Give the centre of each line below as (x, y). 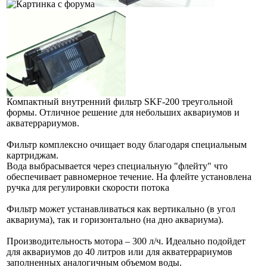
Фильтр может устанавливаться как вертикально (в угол (121, 209)
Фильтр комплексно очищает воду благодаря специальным (127, 145)
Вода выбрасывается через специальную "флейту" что (117, 166)
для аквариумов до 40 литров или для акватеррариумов (119, 252)
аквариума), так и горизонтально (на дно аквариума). (115, 220)
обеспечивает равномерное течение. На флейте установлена (129, 177)
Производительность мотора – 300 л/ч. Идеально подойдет (126, 241)
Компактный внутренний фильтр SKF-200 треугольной (120, 102)
